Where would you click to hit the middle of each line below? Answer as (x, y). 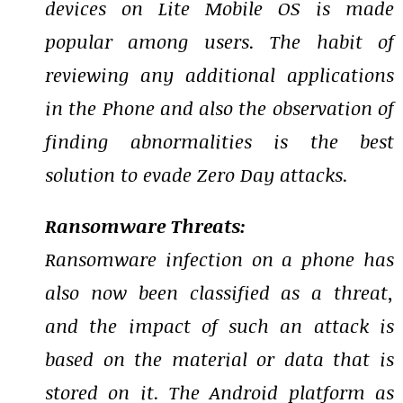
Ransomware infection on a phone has (219, 259)
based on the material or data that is (219, 359)
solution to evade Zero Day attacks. (197, 175)
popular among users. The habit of (219, 41)
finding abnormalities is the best (219, 141)
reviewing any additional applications (219, 75)
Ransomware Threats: (145, 226)
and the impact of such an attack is (219, 326)
